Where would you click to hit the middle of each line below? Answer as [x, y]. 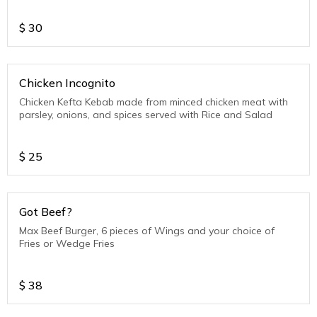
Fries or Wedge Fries [67, 244]
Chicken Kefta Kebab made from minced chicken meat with [154, 102]
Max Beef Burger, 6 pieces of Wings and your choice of [147, 231]
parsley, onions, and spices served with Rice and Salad [146, 115]
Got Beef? [46, 212]
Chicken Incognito [67, 83]
